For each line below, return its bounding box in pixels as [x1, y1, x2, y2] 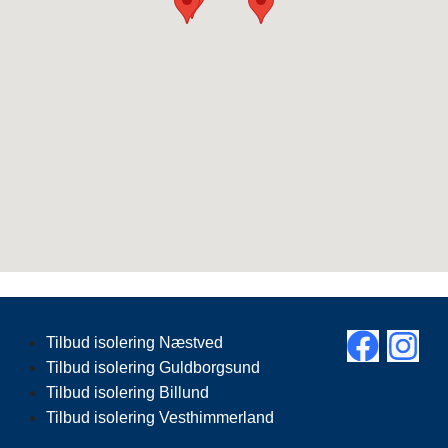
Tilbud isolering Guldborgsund [45, 358, 260, 376]
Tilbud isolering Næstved [45, 333, 223, 351]
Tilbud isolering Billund [45, 383, 209, 401]
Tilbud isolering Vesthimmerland [45, 408, 274, 426]
